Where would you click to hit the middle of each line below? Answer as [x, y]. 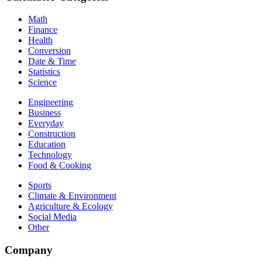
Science [42, 82]
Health [40, 40]
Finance [43, 30]
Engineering [51, 102]
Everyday [46, 123]
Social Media [52, 217]
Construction [52, 134]
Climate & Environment [72, 196]
